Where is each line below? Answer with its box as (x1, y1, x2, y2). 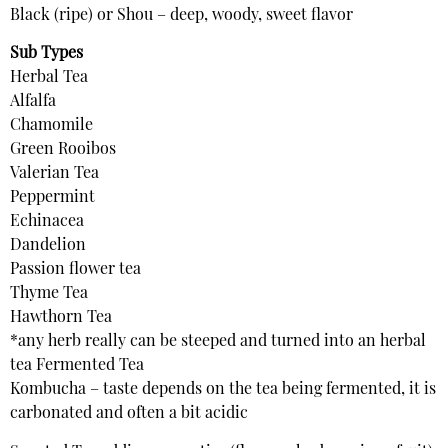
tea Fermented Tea (10, 358, 144, 375)
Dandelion (10, 238, 86, 255)
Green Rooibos (10, 142, 116, 159)
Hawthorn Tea (10, 310, 112, 327)
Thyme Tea (10, 286, 88, 303)
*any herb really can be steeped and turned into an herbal (10, 334, 426, 351)
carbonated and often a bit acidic (10, 406, 248, 423)
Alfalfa (10, 94, 56, 111)
